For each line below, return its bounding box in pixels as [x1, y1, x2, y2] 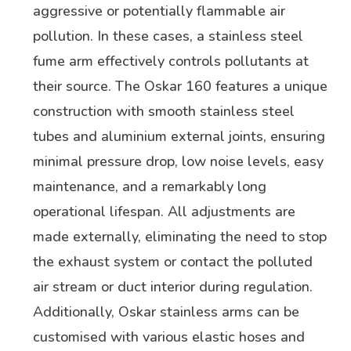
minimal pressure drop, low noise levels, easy [32, 152, 324, 172]
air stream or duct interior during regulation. [32, 277, 313, 297]
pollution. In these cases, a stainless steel [32, 27, 303, 46]
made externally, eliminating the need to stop [32, 227, 327, 247]
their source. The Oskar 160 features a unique [32, 77, 327, 96]
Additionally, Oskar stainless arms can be [32, 302, 299, 322]
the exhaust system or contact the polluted [32, 252, 313, 272]
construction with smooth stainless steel [32, 102, 295, 121]
